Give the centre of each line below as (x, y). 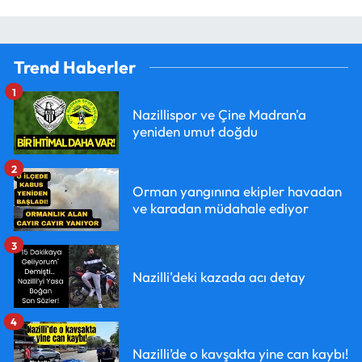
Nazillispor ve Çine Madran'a (219, 115)
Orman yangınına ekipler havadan (237, 192)
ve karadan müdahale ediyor (221, 208)
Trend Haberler (75, 68)
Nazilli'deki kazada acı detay (219, 276)
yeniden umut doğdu (195, 132)
